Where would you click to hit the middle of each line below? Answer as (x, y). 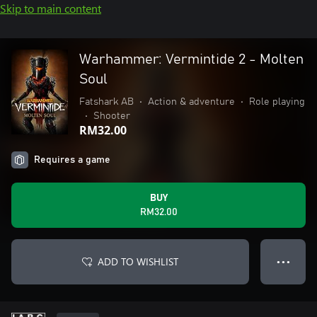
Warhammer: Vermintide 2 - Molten (191, 59)
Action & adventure (191, 102)
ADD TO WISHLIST (138, 261)
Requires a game (72, 160)
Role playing (277, 102)
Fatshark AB (106, 102)
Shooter (112, 116)
